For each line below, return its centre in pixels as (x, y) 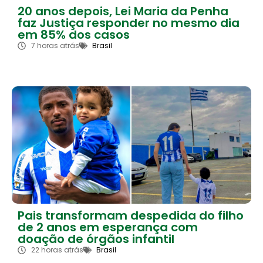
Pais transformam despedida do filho (131, 216)
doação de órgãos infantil (96, 239)
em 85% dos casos (74, 35)
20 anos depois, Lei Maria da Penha (123, 11)
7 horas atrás (55, 46)
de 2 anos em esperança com (108, 227)
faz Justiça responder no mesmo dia (129, 23)
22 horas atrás (57, 250)
